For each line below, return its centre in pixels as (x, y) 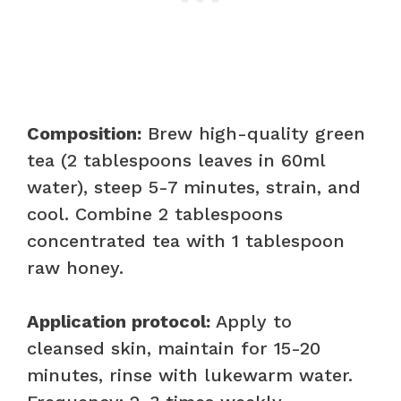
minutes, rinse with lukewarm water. (190, 375)
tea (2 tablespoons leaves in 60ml (176, 160)
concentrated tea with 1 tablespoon (186, 240)
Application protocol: (119, 321)
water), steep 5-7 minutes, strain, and (194, 187)
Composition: (84, 133)
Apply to (251, 321)
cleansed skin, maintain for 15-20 (174, 348)
